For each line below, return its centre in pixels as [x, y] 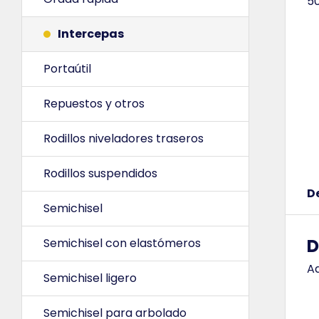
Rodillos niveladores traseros [124, 139]
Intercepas [91, 34]
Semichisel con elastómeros [122, 244]
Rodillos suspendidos [100, 174]
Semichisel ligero [90, 278]
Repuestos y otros [94, 104]
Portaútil [67, 69]
